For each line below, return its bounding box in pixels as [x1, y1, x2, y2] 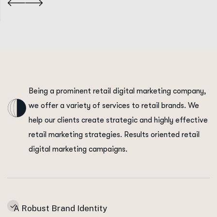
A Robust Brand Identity [14, 203, 107, 214]
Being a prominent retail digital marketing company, [29, 87, 206, 96]
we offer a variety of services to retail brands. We [29, 101, 199, 110]
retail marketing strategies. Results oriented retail [29, 130, 200, 139]
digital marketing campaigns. [29, 145, 127, 154]
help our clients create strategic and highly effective [29, 116, 208, 125]
